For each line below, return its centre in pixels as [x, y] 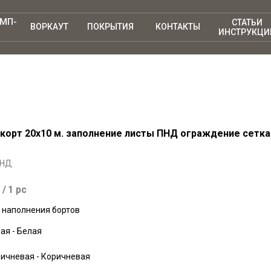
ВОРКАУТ [49, 27]
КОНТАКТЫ [178, 27]
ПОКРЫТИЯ [110, 27]
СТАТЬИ [247, 22]
